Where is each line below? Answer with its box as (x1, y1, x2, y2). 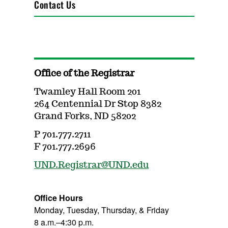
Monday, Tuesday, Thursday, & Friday (34, 204, 169, 216)
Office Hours (34, 192, 83, 204)
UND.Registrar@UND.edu (34, 161, 149, 170)
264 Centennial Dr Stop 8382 (34, 100, 162, 109)
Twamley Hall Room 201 (34, 88, 141, 97)
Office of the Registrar (34, 69, 135, 78)
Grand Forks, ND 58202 (34, 112, 136, 121)
